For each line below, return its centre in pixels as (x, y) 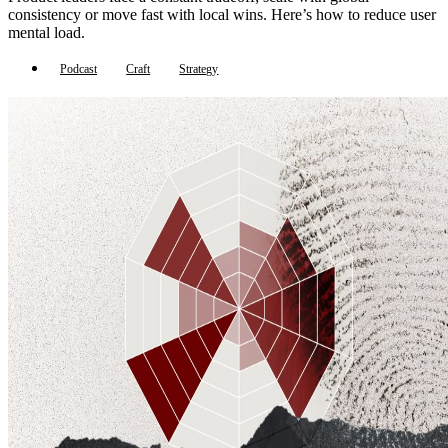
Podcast (78, 69)
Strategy (199, 69)
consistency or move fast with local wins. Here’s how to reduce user (222, 15)
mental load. (46, 33)
